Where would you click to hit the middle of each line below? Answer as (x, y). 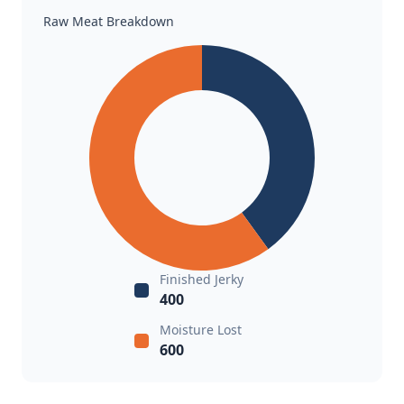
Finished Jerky (202, 279)
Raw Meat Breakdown (109, 21)
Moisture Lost (201, 330)
